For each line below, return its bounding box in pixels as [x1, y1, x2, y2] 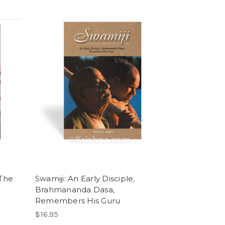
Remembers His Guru [35, 195, 121, 205]
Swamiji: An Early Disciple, [35, 173, 135, 183]
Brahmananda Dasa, [35, 184, 115, 194]
